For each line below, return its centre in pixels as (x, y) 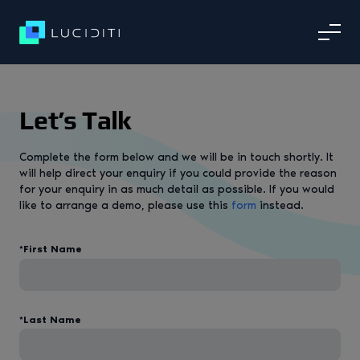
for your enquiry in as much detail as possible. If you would (177, 189)
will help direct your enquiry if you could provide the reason (178, 173)
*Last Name (50, 319)
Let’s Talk (75, 120)
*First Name (51, 249)
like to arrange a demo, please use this (125, 205)
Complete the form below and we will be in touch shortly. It (176, 157)
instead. (280, 205)
